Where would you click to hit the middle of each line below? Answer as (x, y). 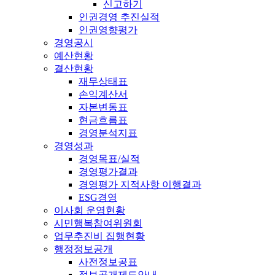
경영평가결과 (108, 171)
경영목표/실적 (109, 158)
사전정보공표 (108, 261)
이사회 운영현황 (90, 210)
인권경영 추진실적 (119, 17)
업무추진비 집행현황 (99, 236)
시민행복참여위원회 (98, 223)
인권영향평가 (108, 29)
